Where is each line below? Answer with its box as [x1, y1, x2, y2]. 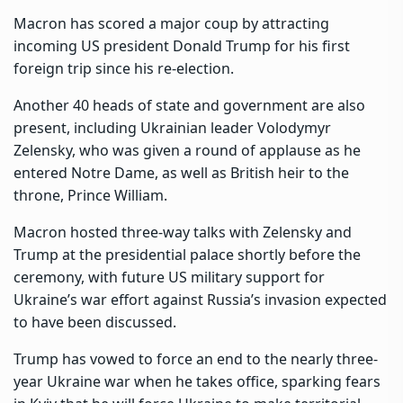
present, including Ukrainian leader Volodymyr [13, 117, 331, 138]
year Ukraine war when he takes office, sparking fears [13, 371, 381, 391]
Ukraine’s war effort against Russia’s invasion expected [13, 289, 387, 309]
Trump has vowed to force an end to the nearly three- [13, 348, 378, 369]
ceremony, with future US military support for [13, 266, 325, 287]
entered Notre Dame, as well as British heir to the [13, 162, 349, 183]
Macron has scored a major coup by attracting [13, 13, 329, 33]
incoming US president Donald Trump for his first [13, 35, 350, 56]
